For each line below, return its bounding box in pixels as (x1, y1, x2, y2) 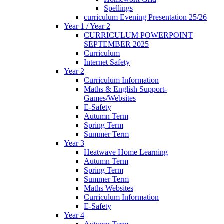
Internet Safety (84, 57, 130, 66)
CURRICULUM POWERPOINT (84, 30, 193, 39)
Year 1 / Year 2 (64, 21, 110, 30)
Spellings (104, 3, 133, 12)
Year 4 (64, 210, 84, 219)
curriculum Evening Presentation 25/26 (84, 12, 207, 21)
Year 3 (64, 138, 84, 147)
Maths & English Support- (84, 84, 167, 93)
